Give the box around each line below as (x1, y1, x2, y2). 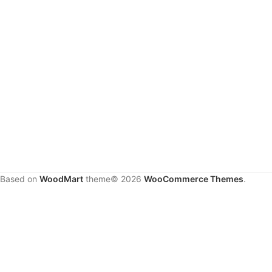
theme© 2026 (83, 174, 144, 184)
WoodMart (39, 174, 83, 184)
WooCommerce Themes (144, 174, 243, 184)
